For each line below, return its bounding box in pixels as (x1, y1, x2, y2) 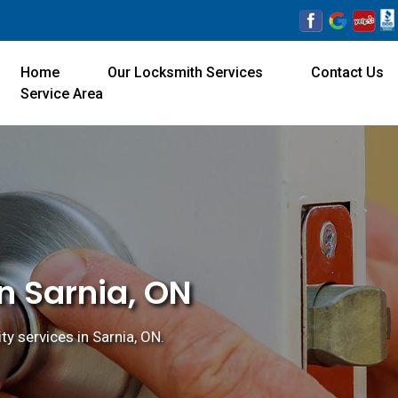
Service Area (20, 84, 104, 102)
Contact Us (311, 63, 385, 81)
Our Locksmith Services (107, 63, 264, 81)
